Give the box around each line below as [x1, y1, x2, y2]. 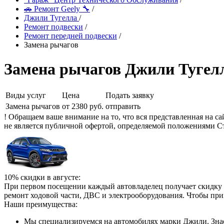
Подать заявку [105, 90, 154, 99]
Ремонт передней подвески [24, 31, 117, 40]
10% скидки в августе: [4, 172, 80, 181]
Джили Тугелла [24, 13, 79, 22]
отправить [105, 101, 140, 110]
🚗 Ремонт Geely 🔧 [24, 4, 90, 13]
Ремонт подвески [24, 22, 83, 31]
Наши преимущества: [4, 199, 77, 208]
